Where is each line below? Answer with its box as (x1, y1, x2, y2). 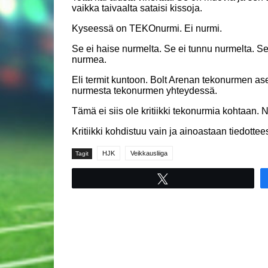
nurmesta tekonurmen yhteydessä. (72, 86, 217, 96)
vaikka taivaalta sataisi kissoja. (72, 3, 205, 14)
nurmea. (72, 54, 109, 65)
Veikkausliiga (130, 150, 167, 157)
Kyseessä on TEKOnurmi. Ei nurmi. (72, 23, 224, 34)
